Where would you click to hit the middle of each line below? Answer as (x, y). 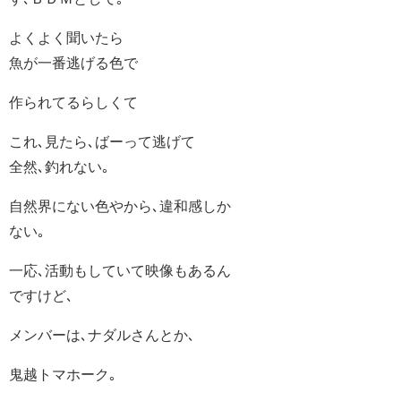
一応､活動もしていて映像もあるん (120, 270)
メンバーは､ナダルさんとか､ (102, 334)
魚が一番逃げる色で (73, 62)
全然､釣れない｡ (59, 166)
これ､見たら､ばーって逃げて (102, 141)
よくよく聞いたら (66, 37)
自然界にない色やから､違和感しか (120, 205)
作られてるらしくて (73, 102)
